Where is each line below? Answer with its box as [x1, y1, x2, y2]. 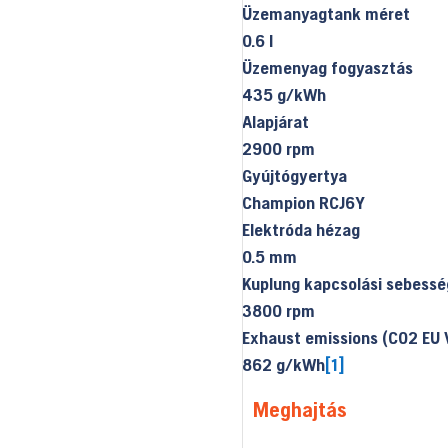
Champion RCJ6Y [241, 192, 365, 214]
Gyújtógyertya [241, 165, 347, 187]
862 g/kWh [241, 354, 325, 376]
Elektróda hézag [241, 219, 360, 241]
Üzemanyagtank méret [241, 3, 410, 25]
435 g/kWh [241, 84, 326, 106]
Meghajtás [241, 397, 347, 423]
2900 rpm [241, 138, 315, 160]
